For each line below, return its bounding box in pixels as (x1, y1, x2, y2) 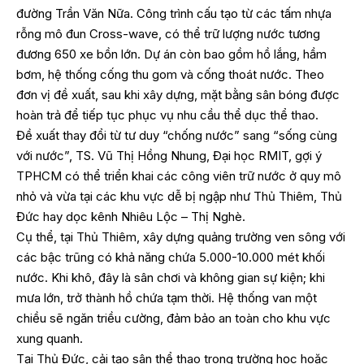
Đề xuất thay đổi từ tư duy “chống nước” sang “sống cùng (16, 127, 337, 143)
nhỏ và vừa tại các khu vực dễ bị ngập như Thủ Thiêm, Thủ (16, 188, 342, 204)
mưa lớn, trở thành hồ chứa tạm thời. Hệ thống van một (16, 289, 317, 305)
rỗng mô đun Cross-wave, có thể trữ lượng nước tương (16, 25, 320, 41)
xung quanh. (16, 330, 83, 346)
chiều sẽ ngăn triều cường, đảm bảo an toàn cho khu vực (16, 310, 331, 326)
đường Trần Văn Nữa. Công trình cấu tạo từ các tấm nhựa (16, 5, 331, 21)
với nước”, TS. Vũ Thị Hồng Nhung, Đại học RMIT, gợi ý (16, 147, 322, 163)
